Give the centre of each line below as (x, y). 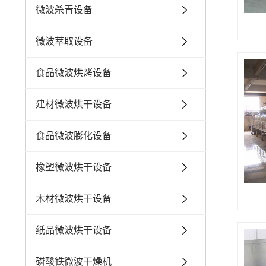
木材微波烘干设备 (74, 199)
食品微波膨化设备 (74, 136)
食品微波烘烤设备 (74, 73)
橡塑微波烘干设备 (74, 167)
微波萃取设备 (64, 41)
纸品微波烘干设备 (74, 230)
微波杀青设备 (64, 10)
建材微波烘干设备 (74, 104)
